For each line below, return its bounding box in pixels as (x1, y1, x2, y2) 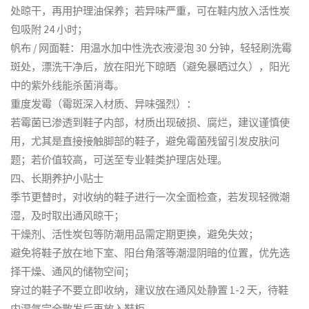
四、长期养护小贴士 (10, 172, 104, 186)
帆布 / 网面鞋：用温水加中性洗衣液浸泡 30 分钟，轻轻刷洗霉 (10, 41, 292, 55)
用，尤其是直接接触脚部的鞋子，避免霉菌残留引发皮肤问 (10, 134, 280, 148)
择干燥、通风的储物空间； (10, 265, 135, 279)
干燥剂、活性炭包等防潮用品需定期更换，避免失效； (10, 228, 259, 241)
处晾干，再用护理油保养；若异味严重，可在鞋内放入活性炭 (10, 4, 290, 18)
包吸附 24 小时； (10, 23, 88, 37)
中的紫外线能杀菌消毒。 (10, 79, 125, 92)
